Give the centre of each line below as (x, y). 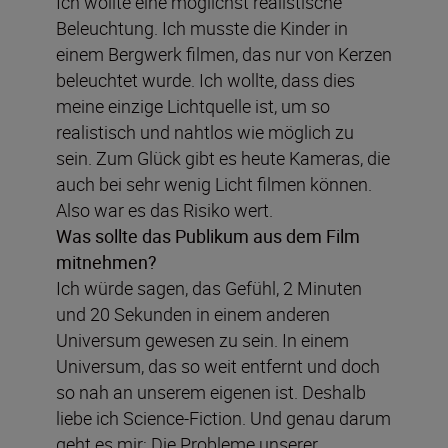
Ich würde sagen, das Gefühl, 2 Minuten (209, 287)
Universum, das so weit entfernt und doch (218, 365)
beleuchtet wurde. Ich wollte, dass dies (205, 79)
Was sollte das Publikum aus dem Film (208, 235)
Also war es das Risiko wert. (164, 209)
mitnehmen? (106, 261)
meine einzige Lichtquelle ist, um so (193, 105)
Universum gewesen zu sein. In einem (202, 339)
